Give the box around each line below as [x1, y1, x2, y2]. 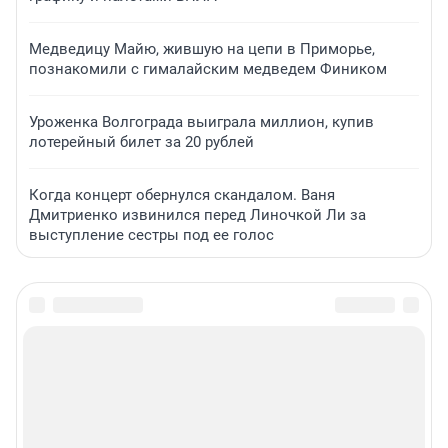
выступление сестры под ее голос [29, 225, 274, 244]
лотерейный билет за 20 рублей [29, 132, 254, 151]
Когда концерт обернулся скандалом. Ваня [29, 185, 335, 204]
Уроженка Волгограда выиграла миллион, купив [29, 112, 374, 131]
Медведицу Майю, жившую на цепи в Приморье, [29, 39, 375, 58]
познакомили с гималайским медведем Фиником [29, 59, 387, 78]
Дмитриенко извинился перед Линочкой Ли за [29, 205, 366, 224]
